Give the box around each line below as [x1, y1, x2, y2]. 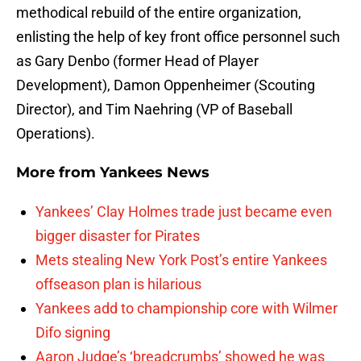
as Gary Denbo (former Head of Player [16, 52, 259, 70]
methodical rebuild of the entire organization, [16, 4, 301, 22]
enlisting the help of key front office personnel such [16, 28, 340, 46]
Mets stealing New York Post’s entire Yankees [35, 251, 327, 269]
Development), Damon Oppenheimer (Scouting [16, 77, 315, 94]
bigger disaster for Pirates [35, 227, 200, 245]
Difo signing [35, 324, 110, 342]
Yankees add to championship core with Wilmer [35, 300, 338, 317]
